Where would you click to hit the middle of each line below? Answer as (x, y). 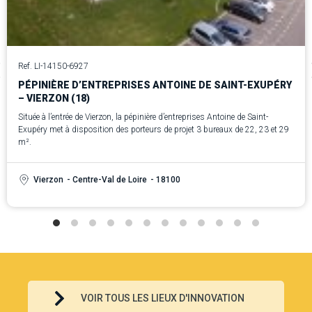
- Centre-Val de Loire (107, 180)
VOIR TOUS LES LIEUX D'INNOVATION (163, 298)
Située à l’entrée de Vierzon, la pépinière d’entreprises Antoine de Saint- (143, 117)
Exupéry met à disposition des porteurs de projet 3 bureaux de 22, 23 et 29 (154, 130)
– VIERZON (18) (54, 98)
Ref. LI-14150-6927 (53, 66)
